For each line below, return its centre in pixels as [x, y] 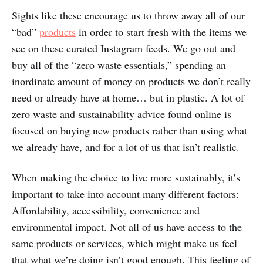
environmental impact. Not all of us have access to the [127, 226]
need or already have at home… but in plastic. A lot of [128, 97]
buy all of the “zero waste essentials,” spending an [119, 64]
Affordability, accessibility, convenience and [106, 210]
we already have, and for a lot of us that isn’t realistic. [126, 146]
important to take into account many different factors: [125, 193]
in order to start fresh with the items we [161, 31]
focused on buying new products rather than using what [129, 130]
